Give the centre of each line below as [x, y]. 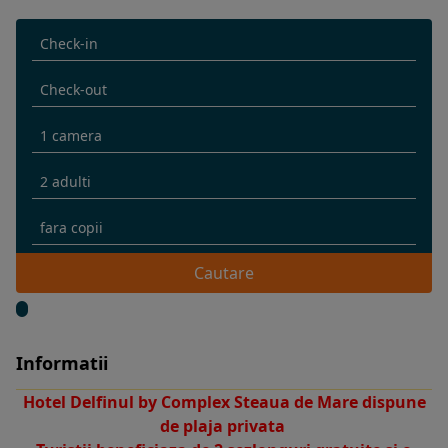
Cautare [224, 272]
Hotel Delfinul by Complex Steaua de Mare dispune [224, 401]
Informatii [62, 362]
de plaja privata [224, 425]
